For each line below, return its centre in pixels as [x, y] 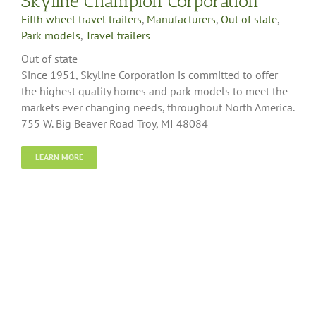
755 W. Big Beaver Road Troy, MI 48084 [115, 123]
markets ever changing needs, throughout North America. [158, 107]
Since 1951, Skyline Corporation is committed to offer [150, 74]
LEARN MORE [59, 157]
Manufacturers [181, 19]
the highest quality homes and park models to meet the [154, 91]
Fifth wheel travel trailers [81, 19]
